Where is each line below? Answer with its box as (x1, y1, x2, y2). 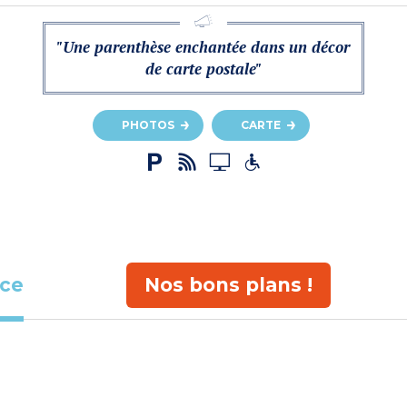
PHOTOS (122, 118, 174, 133)
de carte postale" (144, 58, 262, 80)
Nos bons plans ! (144, 273, 313, 296)
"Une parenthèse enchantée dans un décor (56, 36, 351, 58)
